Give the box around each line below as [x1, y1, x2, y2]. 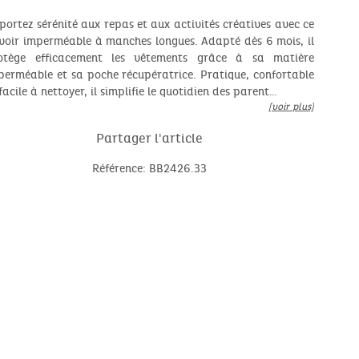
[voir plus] [268, 101, 314, 113]
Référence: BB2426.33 [92, 162, 208, 176]
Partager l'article [96, 131, 204, 147]
